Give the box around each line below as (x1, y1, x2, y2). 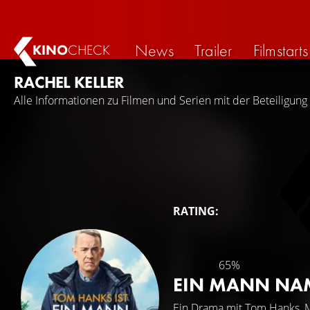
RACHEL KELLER (14, 71, 125, 93)
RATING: (173, 203, 219, 219)
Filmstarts (253, 39, 309, 61)
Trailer (194, 39, 232, 61)
